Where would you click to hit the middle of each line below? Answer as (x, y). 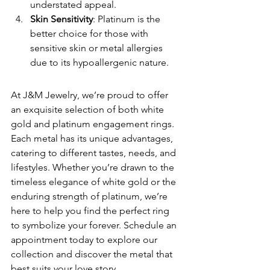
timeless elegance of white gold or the (95, 182)
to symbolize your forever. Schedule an (95, 225)
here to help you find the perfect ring (91, 211)
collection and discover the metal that (93, 254)
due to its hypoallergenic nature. (99, 63)
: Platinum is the (128, 19)
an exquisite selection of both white (89, 110)
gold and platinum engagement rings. (94, 124)
